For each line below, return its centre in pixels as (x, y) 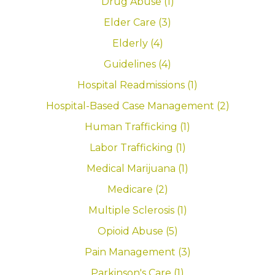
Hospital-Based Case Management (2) (137, 106)
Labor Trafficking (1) (137, 148)
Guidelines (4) (137, 64)
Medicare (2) (137, 190)
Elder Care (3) (137, 23)
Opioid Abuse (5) (137, 231)
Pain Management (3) (137, 252)
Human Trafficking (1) (137, 127)
